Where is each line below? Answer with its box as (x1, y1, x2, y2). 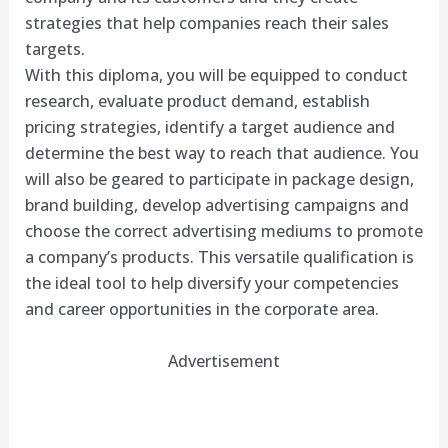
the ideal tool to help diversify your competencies (24, 272, 399, 294)
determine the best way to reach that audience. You (24, 142, 419, 164)
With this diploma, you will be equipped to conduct (24, 64, 408, 86)
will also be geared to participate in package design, (24, 168, 414, 190)
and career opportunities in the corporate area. (24, 298, 379, 320)
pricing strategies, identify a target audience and (24, 116, 395, 138)
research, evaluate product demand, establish (24, 90, 370, 112)
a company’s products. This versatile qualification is (24, 246, 414, 268)
